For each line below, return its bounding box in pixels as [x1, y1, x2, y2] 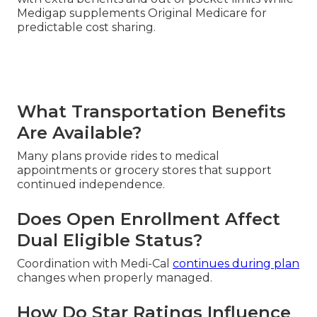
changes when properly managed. [17, 271, 212, 285]
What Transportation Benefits [17, 101, 286, 122]
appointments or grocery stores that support [17, 163, 272, 178]
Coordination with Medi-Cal [17, 257, 173, 271]
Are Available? [17, 122, 142, 144]
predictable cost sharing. [17, 21, 156, 35]
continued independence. [17, 178, 165, 192]
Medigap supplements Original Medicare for [17, 6, 267, 21]
